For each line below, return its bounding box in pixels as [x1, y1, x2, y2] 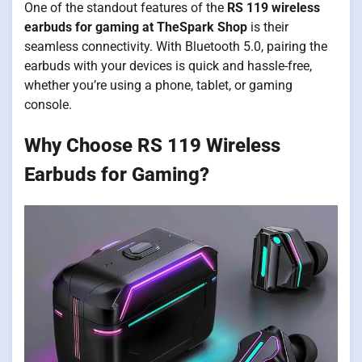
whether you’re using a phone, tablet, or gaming [24, 77, 293, 93]
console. [24, 96, 72, 112]
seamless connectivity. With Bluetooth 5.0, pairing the [24, 38, 327, 54]
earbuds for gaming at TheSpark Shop [24, 19, 247, 35]
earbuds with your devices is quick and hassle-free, [24, 57, 312, 74]
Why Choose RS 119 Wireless [24, 133, 280, 157]
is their [247, 19, 288, 35]
